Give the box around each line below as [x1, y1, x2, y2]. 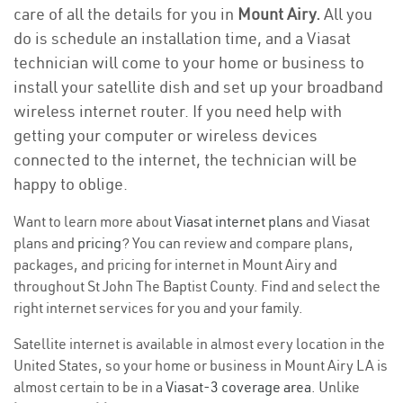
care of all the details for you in [13, 4, 237, 24]
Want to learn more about [13, 212, 175, 230]
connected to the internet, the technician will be [13, 149, 357, 170]
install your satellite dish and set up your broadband [13, 76, 383, 97]
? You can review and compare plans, [121, 234, 354, 252]
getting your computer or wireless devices [13, 125, 318, 146]
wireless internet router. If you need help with [13, 101, 342, 121]
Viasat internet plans [175, 212, 303, 230]
